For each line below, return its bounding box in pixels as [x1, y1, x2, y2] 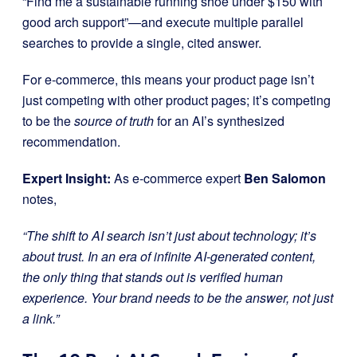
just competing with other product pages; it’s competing [22, 91, 331, 109]
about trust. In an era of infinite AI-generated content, [22, 247, 316, 265]
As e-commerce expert [111, 169, 244, 187]
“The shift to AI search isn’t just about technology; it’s [22, 226, 316, 245]
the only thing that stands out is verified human [22, 268, 283, 286]
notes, [22, 190, 60, 208]
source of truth [74, 112, 154, 130]
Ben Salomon [244, 169, 326, 187]
